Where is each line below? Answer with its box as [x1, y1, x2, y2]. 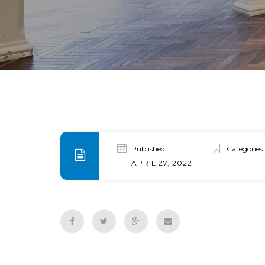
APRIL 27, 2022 [131, 159, 192, 167]
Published [131, 144, 165, 153]
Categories [227, 144, 263, 153]
